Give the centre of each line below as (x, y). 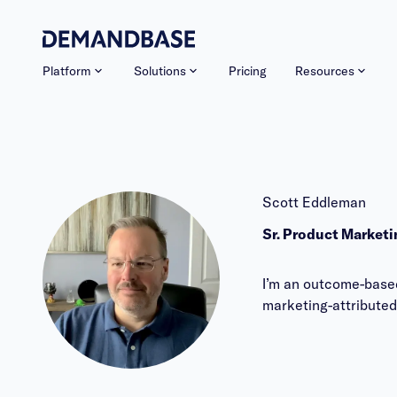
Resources (325, 71)
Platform (67, 71)
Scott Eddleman (314, 202)
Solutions (160, 71)
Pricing (248, 71)
